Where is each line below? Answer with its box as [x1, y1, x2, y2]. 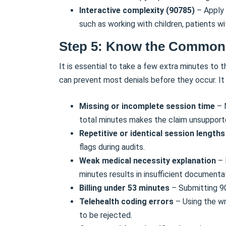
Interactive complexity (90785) [79, 5, 195, 15]
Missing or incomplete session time [79, 101, 217, 111]
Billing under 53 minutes [79, 183, 172, 193]
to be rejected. [79, 210, 132, 220]
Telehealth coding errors [79, 196, 174, 206]
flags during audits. [79, 142, 145, 152]
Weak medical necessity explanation [79, 155, 218, 165]
